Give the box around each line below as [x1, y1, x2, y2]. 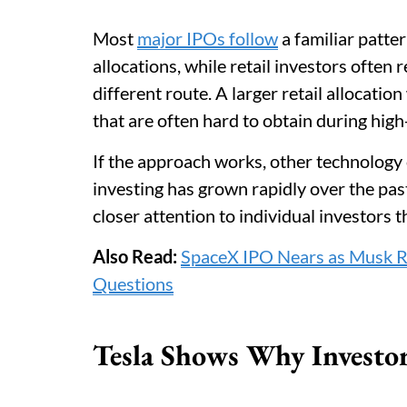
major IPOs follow [137, 27, 278, 49]
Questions [93, 273, 174, 294]
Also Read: [93, 245, 181, 267]
